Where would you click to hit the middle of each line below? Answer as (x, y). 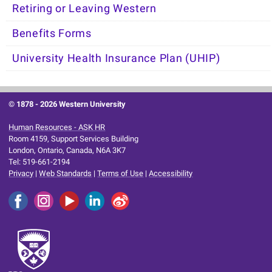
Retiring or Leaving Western (84, 9)
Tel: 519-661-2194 (39, 162)
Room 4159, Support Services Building (74, 139)
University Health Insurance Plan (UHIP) (116, 59)
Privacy (21, 174)
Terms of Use (121, 174)
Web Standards (66, 174)
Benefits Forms (52, 34)
